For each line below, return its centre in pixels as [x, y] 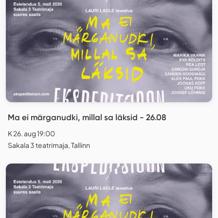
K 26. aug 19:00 [31, 133]
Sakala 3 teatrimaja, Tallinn [49, 145]
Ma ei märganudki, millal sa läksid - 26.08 [87, 117]
